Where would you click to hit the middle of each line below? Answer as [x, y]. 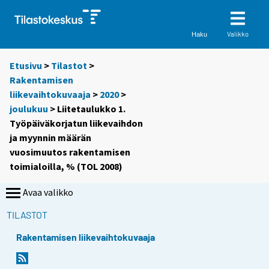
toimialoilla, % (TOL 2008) [66, 167]
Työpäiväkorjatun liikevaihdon [76, 123]
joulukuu [29, 109]
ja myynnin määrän [50, 138]
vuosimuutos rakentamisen [70, 152]
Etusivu [26, 66]
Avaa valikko [48, 192]
